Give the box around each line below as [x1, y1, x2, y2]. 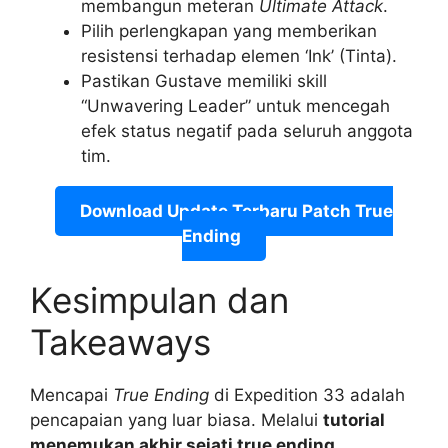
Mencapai [30, 384, 113, 405]
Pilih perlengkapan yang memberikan [81, 20, 377, 41]
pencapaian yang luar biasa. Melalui [30, 409, 323, 430]
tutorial [323, 409, 385, 430]
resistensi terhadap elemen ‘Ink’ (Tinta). [81, 45, 397, 66]
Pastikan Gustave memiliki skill [81, 70, 327, 91]
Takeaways [30, 320, 211, 363]
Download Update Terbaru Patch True [80, 200, 393, 221]
